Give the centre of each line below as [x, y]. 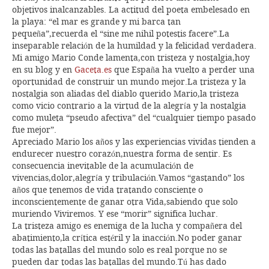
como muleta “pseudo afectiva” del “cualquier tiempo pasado [134, 118]
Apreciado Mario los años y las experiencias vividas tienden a [134, 142]
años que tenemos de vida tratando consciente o [107, 190]
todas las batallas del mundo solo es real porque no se [119, 250]
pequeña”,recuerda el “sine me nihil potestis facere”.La [121, 34]
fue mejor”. [34, 130]
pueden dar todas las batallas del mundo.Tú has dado [119, 262]
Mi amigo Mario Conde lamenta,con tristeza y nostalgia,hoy [131, 58]
